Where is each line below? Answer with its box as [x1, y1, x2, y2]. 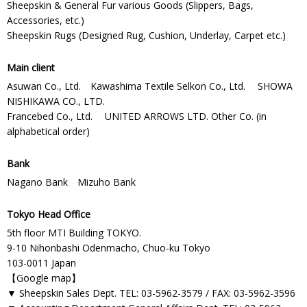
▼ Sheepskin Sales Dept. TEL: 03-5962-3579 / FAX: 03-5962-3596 [7, 286, 295, 299]
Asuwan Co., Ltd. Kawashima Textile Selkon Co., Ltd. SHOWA [7, 79, 293, 93]
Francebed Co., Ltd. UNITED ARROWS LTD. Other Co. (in [7, 110, 267, 123]
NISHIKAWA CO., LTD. [7, 95, 117, 108]
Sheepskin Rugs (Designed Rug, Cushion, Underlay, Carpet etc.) [7, 29, 286, 42]
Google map [16, 271, 71, 284]
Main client [7, 61, 55, 74]
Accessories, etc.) [7, 14, 84, 27]
